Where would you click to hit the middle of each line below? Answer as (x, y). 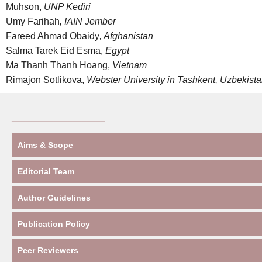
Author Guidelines (54, 198)
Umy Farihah (33, 21)
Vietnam (128, 65)
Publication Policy (54, 224)
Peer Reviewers (48, 250)
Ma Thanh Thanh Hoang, (58, 65)
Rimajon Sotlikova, (45, 80)
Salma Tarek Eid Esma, (54, 51)
